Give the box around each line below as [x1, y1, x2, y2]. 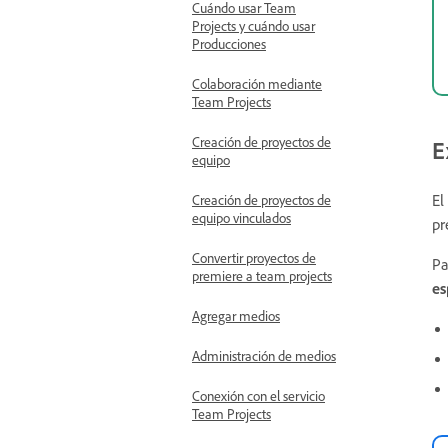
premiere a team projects [192, 267, 332, 284]
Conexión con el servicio [192, 387, 325, 404]
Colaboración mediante [192, 75, 322, 92]
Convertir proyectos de [192, 249, 316, 266]
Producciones [192, 35, 266, 52]
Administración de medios [192, 347, 336, 364]
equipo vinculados [192, 209, 291, 226]
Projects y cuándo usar [192, 17, 315, 34]
